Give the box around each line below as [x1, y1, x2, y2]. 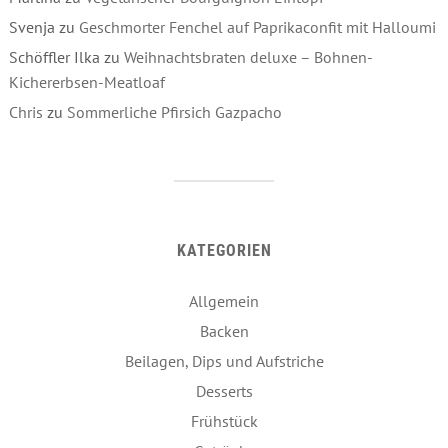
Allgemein [189, 290, 259, 311]
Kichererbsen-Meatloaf [8, 71, 165, 92]
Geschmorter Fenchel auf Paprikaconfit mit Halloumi [78, 16, 436, 37]
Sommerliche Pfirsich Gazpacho [66, 101, 282, 122]
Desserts [195, 380, 253, 401]
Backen [199, 320, 249, 341]
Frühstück [190, 410, 258, 431]
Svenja [8, 16, 55, 37]
